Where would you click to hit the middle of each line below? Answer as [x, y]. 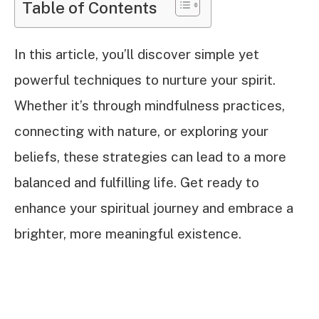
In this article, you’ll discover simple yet [137, 54]
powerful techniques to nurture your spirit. [145, 80]
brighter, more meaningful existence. [128, 234]
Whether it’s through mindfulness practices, [150, 106]
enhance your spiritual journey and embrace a [154, 208]
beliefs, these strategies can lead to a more [150, 157]
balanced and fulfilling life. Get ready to [137, 183]
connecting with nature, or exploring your [141, 131]
